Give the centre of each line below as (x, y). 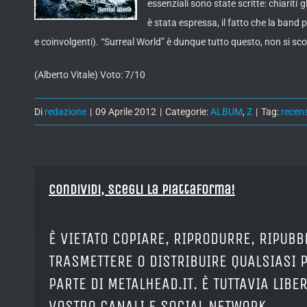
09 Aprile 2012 (126, 112)
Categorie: (188, 112)
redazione (65, 112)
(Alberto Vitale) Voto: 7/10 (90, 75)
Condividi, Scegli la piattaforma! (142, 190)
